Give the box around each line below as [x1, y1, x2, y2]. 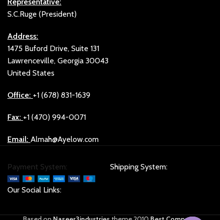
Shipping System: [110, 162, 167, 171]
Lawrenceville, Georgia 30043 [7, 55, 109, 65]
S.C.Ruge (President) [7, 9, 77, 19]
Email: [7, 134, 29, 144]
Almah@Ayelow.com [30, 134, 99, 144]
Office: [7, 90, 31, 100]
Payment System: [7, 162, 67, 171]
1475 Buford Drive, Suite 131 [7, 43, 100, 53]
